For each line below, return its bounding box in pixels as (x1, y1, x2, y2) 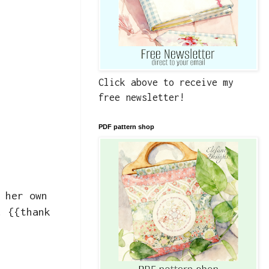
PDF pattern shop (98, 123, 154, 131)
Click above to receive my (98, 77, 234, 88)
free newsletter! (98, 92, 185, 103)
